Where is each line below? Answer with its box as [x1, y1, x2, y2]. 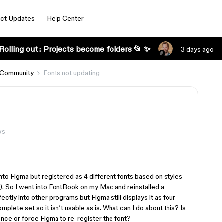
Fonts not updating [43, 69, 100, 77]
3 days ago [180, 45, 214, 53]
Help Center [46, 14, 84, 22]
